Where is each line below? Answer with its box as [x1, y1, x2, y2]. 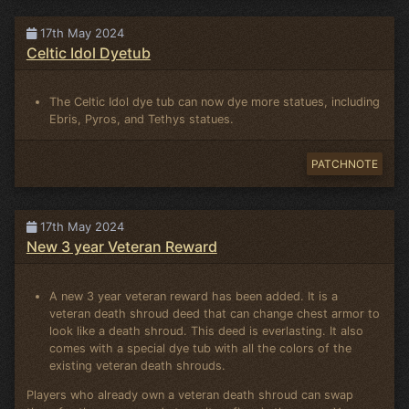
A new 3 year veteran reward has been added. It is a [49, 288, 339, 303]
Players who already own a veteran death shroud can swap [26, 387, 353, 402]
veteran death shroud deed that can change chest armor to [49, 306, 381, 320]
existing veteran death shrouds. [49, 358, 226, 372]
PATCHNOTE [310, 157, 378, 172]
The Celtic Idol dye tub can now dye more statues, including [49, 95, 381, 110]
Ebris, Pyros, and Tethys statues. [49, 112, 235, 127]
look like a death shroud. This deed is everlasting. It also [49, 323, 364, 338]
